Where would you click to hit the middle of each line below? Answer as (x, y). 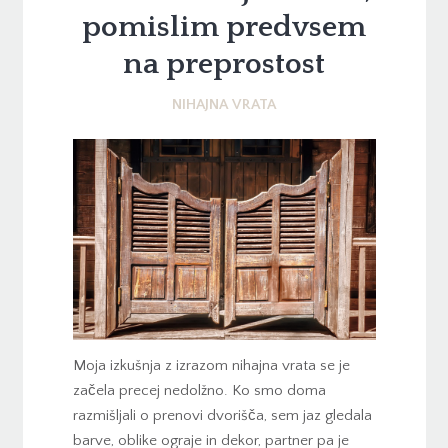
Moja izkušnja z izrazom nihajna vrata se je (211, 365)
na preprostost (224, 65)
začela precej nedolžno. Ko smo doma (199, 390)
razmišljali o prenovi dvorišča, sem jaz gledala (222, 415)
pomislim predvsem (224, 28)
